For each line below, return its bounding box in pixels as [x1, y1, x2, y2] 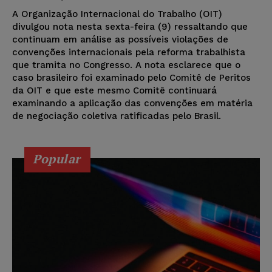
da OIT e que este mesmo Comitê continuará [12, 85, 217, 97]
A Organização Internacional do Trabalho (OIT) [12, 8, 222, 20]
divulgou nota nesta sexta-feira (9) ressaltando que [12, 21, 248, 33]
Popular [33, 151, 81, 168]
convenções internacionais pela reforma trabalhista [12, 47, 245, 58]
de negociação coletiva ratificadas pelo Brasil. [12, 110, 221, 122]
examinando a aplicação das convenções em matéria [12, 98, 253, 109]
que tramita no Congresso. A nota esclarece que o [12, 59, 240, 71]
